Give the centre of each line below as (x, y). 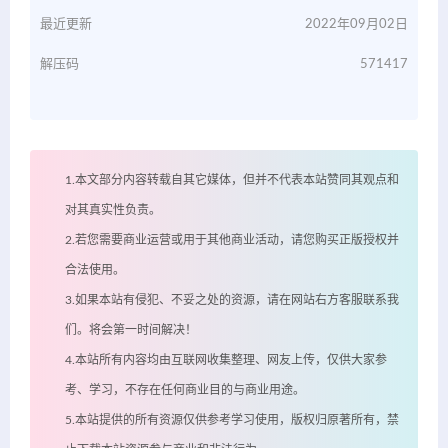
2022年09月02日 (356, 25)
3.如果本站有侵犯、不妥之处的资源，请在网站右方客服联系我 (232, 300)
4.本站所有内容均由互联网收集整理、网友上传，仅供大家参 (226, 360)
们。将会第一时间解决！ (131, 330)
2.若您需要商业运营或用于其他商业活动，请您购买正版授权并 (232, 240)
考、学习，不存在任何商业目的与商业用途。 (185, 390)
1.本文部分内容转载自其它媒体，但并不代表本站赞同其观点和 (232, 180)
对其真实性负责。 (113, 210)
